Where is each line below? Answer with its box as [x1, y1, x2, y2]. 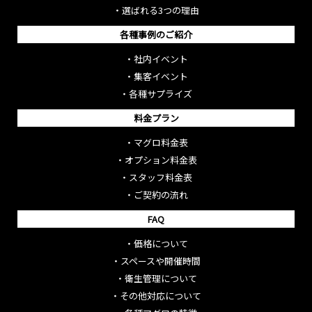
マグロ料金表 [133, 135, 188, 149]
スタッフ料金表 [129, 170, 192, 184]
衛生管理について [124, 271, 197, 285]
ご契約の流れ [133, 187, 188, 201]
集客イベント [133, 69, 188, 83]
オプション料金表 [124, 153, 197, 166]
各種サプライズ [129, 86, 192, 100]
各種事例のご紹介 [120, 27, 192, 41]
